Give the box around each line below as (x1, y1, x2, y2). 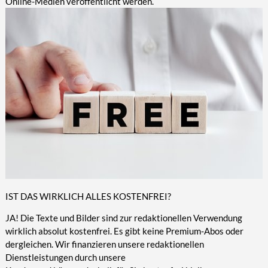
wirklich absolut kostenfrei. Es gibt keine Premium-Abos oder (5, 226, 243, 237)
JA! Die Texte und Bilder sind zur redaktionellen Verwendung (5, 212, 242, 224)
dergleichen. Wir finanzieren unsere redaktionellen (5, 239, 204, 250)
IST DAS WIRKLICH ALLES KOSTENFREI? (5, 191, 171, 202)
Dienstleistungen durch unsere (5, 252, 126, 263)
